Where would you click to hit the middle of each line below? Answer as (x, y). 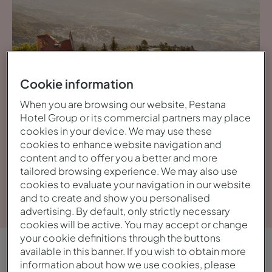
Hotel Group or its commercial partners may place (136, 117)
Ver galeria (212, 186)
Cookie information (77, 83)
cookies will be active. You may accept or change (134, 224)
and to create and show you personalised (115, 197)
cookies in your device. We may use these (116, 131)
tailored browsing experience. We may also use (129, 171)
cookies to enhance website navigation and (121, 144)
